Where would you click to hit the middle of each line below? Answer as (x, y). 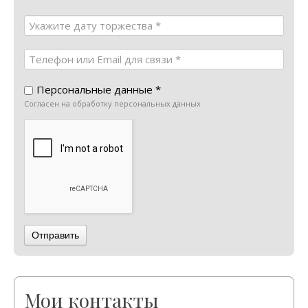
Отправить (55, 235)
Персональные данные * (99, 89)
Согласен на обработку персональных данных (112, 103)
